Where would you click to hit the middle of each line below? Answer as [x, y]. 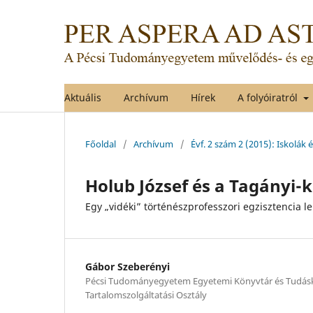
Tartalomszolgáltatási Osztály [146, 294]
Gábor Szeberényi [128, 266]
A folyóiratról [269, 97]
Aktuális [83, 97]
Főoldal [101, 144]
